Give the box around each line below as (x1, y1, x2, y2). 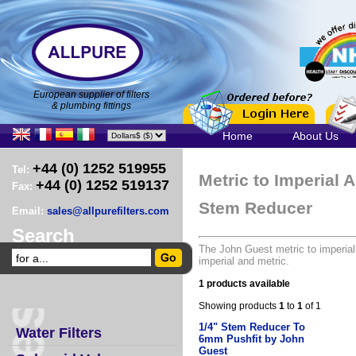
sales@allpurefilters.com (47, 205, 169, 217)
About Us (292, 130, 339, 142)
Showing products (199, 300, 279, 311)
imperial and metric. (199, 255, 289, 267)
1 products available (199, 278, 290, 289)
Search (12, 225, 75, 246)
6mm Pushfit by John (199, 333, 304, 345)
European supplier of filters (33, 89, 149, 100)
